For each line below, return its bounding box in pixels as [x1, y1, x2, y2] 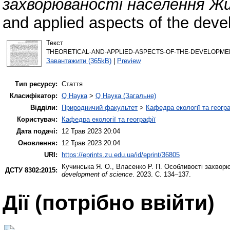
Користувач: [17, 116, 57, 124]
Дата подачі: [16, 127, 57, 136]
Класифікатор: [10, 92, 57, 100]
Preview [117, 56, 141, 65]
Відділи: [30, 104, 57, 112]
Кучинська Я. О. [62, 163, 112, 171]
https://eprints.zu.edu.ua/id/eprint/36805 [62, 151, 180, 159]
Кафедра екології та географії [62, 116, 156, 124]
